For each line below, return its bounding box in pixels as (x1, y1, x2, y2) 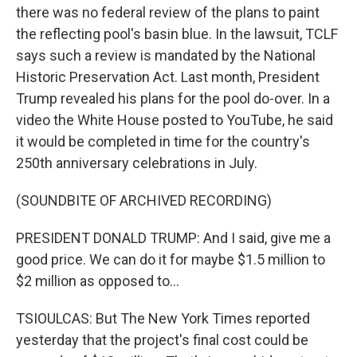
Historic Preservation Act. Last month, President (16, 69, 320, 85)
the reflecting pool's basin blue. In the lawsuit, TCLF (16, 25, 338, 42)
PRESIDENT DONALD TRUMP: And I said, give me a (16, 229, 331, 246)
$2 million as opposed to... (16, 273, 179, 289)
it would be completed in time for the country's (16, 133, 310, 150)
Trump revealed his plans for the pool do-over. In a (16, 90, 330, 107)
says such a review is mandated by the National (16, 47, 316, 64)
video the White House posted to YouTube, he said (16, 112, 333, 128)
